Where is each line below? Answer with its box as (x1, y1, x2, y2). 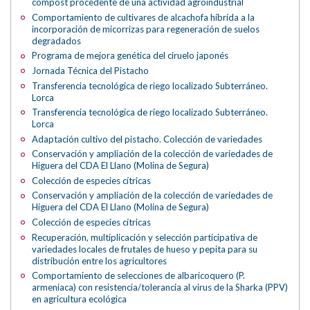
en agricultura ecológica (32, 293, 127, 305)
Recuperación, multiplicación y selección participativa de (32, 231, 258, 243)
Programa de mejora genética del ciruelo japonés (32, 50, 229, 62)
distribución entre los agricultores (32, 255, 167, 266)
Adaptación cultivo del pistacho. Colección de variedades (32, 133, 263, 145)
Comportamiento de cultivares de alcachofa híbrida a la (32, 11, 255, 23)
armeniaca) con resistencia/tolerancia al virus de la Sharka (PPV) (32, 282, 289, 293)
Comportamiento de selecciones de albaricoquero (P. (32, 270, 246, 282)
